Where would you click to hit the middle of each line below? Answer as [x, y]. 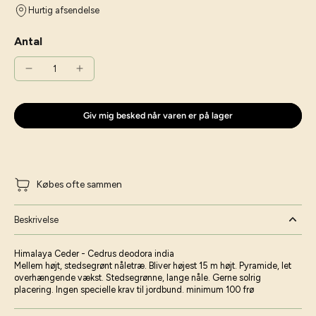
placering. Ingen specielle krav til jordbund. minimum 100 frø [134, 289]
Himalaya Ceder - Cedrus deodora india [94, 253]
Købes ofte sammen [79, 184]
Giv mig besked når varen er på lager [158, 115]
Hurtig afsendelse [64, 10]
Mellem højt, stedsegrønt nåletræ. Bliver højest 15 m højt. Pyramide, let [153, 265]
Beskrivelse [36, 219]
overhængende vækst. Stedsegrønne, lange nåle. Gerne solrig [138, 277]
